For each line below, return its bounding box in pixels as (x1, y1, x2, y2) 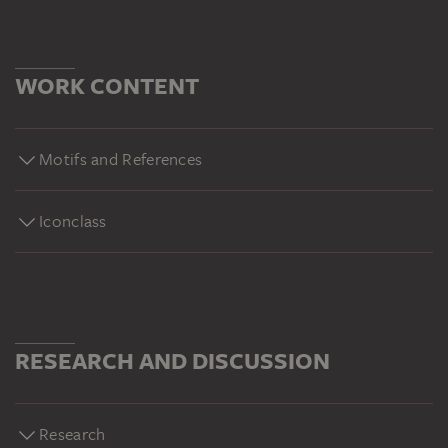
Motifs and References (39, 147, 203, 170)
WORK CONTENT (15, 69, 199, 101)
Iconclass (39, 209, 107, 232)
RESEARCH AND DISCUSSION (15, 344, 330, 376)
